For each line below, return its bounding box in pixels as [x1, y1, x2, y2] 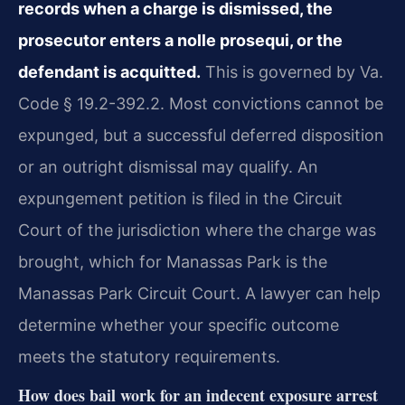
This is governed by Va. [201, 61, 383, 81]
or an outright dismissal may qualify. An [18, 156, 318, 176]
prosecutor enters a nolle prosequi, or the [18, 30, 343, 50]
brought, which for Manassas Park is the [18, 251, 327, 271]
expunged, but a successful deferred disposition [18, 125, 384, 145]
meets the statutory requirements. [18, 346, 280, 366]
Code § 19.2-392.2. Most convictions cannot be [18, 93, 383, 113]
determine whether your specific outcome [18, 315, 339, 334]
